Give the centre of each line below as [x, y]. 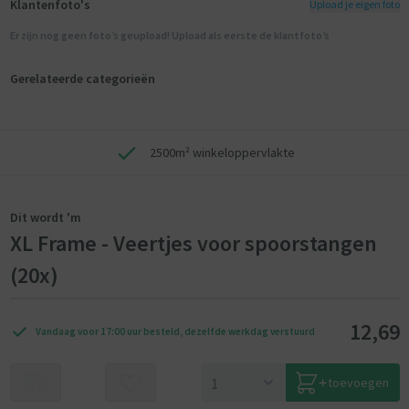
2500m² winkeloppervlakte [222, 152]
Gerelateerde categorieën [82, 78]
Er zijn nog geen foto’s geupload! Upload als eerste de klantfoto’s [169, 35]
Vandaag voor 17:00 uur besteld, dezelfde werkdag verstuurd [175, 331]
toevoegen [358, 382]
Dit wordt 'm [45, 217]
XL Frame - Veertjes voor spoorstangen [193, 243]
